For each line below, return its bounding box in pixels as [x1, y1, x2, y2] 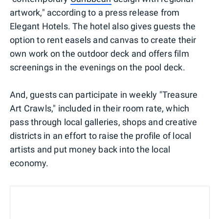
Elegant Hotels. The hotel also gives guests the [10, 21, 196, 31]
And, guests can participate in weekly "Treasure [10, 89, 198, 100]
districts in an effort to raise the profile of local [10, 130, 192, 141]
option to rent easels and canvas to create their [10, 34, 197, 45]
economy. [10, 157, 49, 168]
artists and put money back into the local [10, 144, 171, 154]
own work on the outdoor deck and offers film [10, 48, 189, 59]
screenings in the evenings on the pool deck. [10, 62, 185, 72]
